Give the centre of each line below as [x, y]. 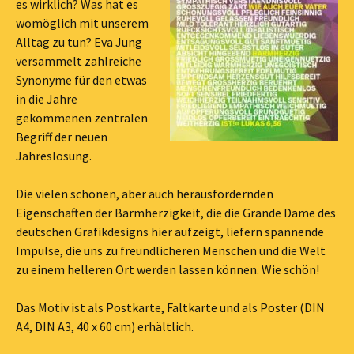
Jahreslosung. [54, 156]
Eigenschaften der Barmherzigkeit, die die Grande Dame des [176, 213]
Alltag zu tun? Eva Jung [79, 42]
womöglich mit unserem [82, 23]
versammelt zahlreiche [79, 61]
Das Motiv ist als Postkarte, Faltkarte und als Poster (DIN [170, 307]
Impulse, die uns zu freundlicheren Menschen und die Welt [171, 250]
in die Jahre [47, 99]
